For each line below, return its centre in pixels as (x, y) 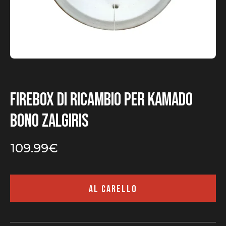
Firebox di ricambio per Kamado (101, 100)
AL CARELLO (113, 189)
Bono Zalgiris (49, 121)
